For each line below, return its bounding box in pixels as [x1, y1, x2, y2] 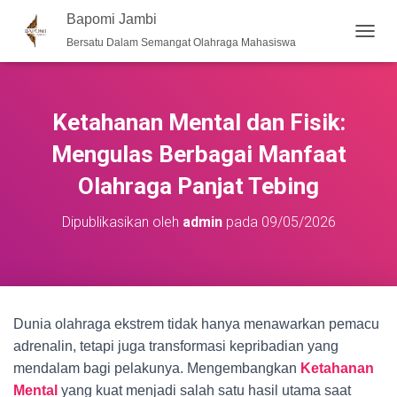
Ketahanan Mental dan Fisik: [51, 109, 346, 136]
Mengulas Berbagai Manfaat [51, 141, 346, 167]
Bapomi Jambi [66, 12, 157, 27]
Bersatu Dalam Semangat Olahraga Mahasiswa [66, 36, 296, 49]
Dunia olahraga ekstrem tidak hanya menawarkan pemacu [13, 316, 379, 331]
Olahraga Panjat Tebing [78, 173, 319, 199]
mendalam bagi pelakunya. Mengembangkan [13, 361, 300, 376]
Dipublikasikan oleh [61, 214, 183, 230]
